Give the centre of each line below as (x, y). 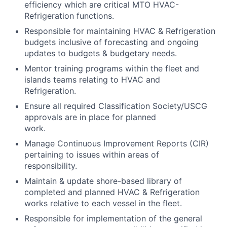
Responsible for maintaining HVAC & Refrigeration (120, 31)
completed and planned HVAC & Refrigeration (112, 192)
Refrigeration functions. (69, 16)
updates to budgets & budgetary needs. (101, 53)
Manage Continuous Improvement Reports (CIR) (117, 143)
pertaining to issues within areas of (92, 155)
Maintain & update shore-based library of (103, 181)
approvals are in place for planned (90, 117)
